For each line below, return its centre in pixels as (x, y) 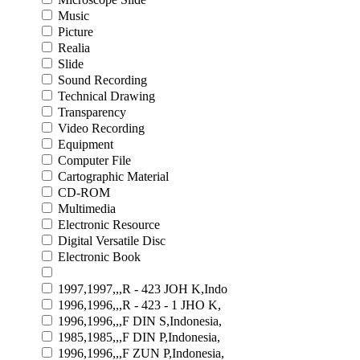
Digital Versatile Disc (112, 240)
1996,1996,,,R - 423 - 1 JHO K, (139, 305)
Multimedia (87, 208)
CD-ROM (84, 192)
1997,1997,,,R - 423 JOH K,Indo (143, 288)
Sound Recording (102, 80)
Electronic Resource (109, 224)
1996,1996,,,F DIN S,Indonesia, (140, 321)
